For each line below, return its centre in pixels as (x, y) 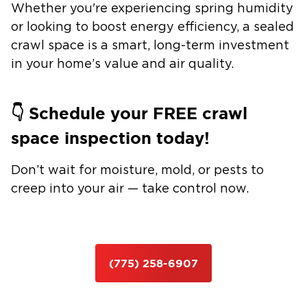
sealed (274, 27)
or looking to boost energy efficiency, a (132, 27)
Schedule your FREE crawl (136, 113)
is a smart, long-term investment (187, 46)
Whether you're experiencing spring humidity (152, 9)
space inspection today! (110, 138)
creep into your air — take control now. (130, 189)
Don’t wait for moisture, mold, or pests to (137, 171)
